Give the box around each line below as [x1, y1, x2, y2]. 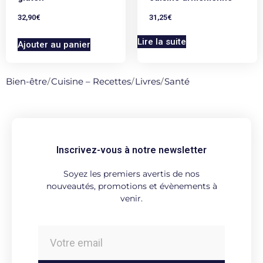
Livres [135, 76, 160, 87]
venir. [120, 193, 143, 204]
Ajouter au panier [18, 39, 90, 50]
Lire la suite [137, 36, 186, 48]
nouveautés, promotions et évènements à [46, 181, 217, 192]
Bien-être [6, 76, 47, 87]
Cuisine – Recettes [51, 76, 131, 87]
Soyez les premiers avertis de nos [63, 168, 200, 180]
